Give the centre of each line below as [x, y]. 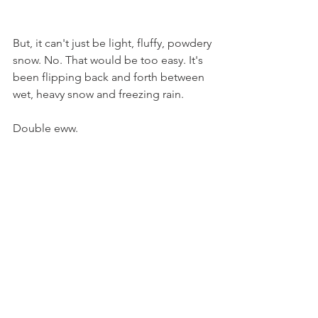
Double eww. [45, 128]
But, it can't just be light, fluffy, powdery [114, 43]
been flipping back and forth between [110, 77]
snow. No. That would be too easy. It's [109, 60]
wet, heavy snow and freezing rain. [98, 94]
